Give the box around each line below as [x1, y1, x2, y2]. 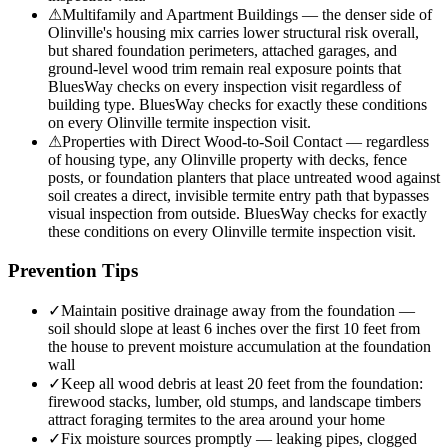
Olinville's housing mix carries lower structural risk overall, [48, 24, 419, 42]
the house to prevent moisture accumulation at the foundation [48, 337, 431, 355]
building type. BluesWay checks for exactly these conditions [48, 96, 427, 114]
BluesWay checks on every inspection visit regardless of [48, 78, 401, 96]
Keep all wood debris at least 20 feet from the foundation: [61, 374, 423, 392]
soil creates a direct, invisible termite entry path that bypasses [48, 187, 429, 205]
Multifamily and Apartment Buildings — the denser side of [62, 6, 432, 24]
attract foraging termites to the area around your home [48, 410, 385, 428]
